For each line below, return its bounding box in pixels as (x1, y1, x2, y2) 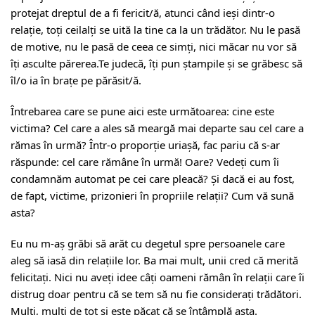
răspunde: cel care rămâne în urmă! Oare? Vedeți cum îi (11, 155, 279, 169)
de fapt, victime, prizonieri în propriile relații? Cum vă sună (11, 188, 294, 202)
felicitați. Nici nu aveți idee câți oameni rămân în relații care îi (11, 270, 304, 284)
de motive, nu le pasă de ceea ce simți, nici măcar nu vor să (11, 39, 297, 53)
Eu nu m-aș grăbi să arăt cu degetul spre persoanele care (11, 236, 285, 250)
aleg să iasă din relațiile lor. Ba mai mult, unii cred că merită (11, 253, 298, 267)
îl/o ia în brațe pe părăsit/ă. (11, 73, 141, 87)
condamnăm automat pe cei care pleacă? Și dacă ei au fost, (11, 172, 295, 186)
